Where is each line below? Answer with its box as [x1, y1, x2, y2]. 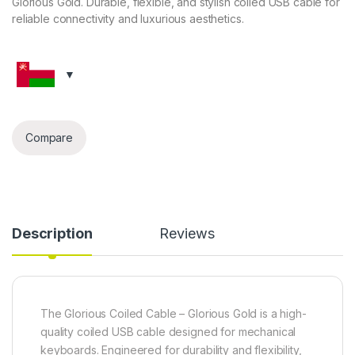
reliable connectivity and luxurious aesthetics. [12, 11, 244, 25]
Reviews [159, 224, 215, 242]
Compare [25, 131, 74, 145]
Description [12, 224, 93, 242]
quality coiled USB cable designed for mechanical [40, 324, 296, 338]
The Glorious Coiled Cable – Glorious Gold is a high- [40, 306, 307, 320]
